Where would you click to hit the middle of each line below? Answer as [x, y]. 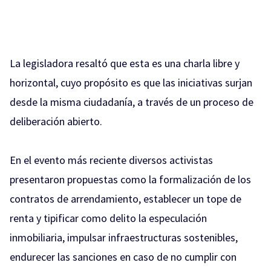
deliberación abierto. [56, 122]
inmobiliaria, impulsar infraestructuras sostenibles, [124, 238]
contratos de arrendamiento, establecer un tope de [126, 199]
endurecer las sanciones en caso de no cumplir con [123, 257]
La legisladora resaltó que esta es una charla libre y [125, 64]
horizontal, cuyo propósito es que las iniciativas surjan [131, 83]
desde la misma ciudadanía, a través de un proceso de [132, 102]
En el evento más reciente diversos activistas [111, 160]
